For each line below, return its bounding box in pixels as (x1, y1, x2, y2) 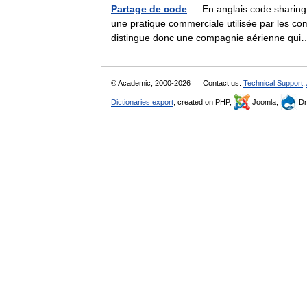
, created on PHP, (173, 98, 234, 106)
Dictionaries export (111, 98, 173, 106)
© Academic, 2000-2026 (111, 79, 193, 87)
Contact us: (203, 79, 243, 87)
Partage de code (111, 3, 187, 14)
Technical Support (243, 79, 303, 87)
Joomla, (250, 98, 280, 106)
